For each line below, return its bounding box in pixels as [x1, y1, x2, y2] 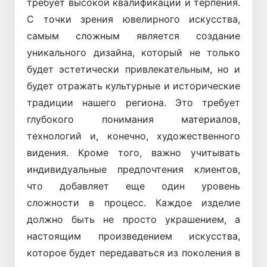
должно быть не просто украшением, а [27, 213, 240, 225]
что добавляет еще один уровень [27, 179, 240, 192]
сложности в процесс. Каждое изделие [27, 196, 240, 209]
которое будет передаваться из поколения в [27, 246, 240, 259]
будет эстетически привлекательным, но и [27, 63, 240, 75]
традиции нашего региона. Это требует [27, 96, 240, 108]
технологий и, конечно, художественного [27, 129, 240, 142]
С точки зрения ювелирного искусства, [27, 13, 240, 25]
